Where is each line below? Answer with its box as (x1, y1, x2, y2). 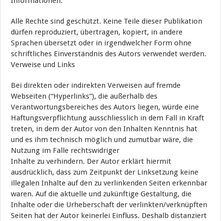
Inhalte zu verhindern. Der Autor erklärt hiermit (11, 157, 172, 166)
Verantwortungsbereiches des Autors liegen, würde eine (11, 103, 199, 112)
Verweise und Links (11, 60, 75, 70)
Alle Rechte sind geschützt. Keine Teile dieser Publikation (11, 17, 203, 26)
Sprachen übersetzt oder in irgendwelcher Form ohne (11, 38, 192, 48)
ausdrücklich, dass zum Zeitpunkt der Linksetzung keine (11, 168, 199, 177)
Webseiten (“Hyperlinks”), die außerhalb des (11, 92, 158, 101)
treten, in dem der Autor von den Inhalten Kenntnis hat (11, 124, 198, 134)
